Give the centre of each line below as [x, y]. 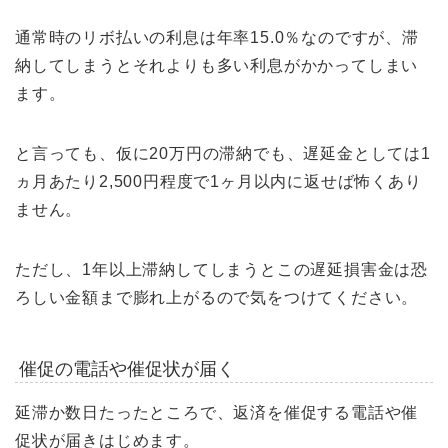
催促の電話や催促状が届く [126, 368]
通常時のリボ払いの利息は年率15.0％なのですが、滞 [217, 38]
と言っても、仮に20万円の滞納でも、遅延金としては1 [223, 154]
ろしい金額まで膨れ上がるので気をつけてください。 [217, 298]
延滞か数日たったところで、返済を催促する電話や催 [217, 413]
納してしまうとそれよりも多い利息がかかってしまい [217, 66]
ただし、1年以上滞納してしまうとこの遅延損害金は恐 [221, 270]
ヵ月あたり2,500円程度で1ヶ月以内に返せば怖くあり [218, 182]
